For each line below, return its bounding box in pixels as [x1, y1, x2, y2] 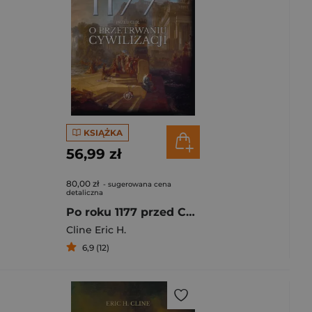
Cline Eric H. [66, 224, 126, 236]
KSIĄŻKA [83, 127, 123, 138]
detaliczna [66, 188, 103, 197]
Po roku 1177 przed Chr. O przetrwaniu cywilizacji [186, 205, 195, 219]
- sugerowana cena [101, 180, 171, 189]
